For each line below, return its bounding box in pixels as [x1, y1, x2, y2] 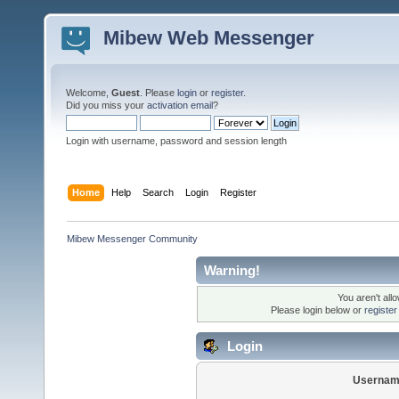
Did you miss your [66, 100, 147, 110]
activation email [147, 100, 213, 110]
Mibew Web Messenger [103, 27, 314, 49]
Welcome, [66, 87, 111, 98]
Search [142, 186, 175, 198]
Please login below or [270, 305, 364, 316]
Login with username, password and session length [66, 135, 287, 146]
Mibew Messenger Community [67, 232, 199, 244]
